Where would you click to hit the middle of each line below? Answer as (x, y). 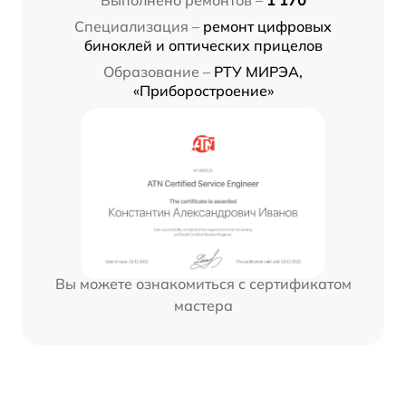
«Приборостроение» (203, 91)
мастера (203, 306)
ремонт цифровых (267, 27)
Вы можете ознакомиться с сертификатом (203, 284)
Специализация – (137, 27)
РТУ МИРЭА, (258, 72)
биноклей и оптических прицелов (203, 46)
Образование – (157, 72)
